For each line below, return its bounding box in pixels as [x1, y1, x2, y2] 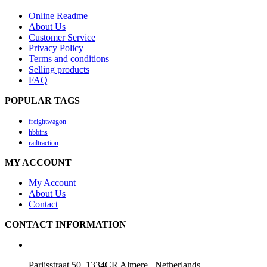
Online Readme [29, 11, 88, 21]
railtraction [29, 139, 58, 148]
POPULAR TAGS [5, 95, 80, 106]
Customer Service [29, 32, 95, 43]
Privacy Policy [29, 43, 83, 54]
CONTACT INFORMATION [5, 219, 126, 230]
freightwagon [29, 117, 66, 126]
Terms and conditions [29, 54, 109, 64]
